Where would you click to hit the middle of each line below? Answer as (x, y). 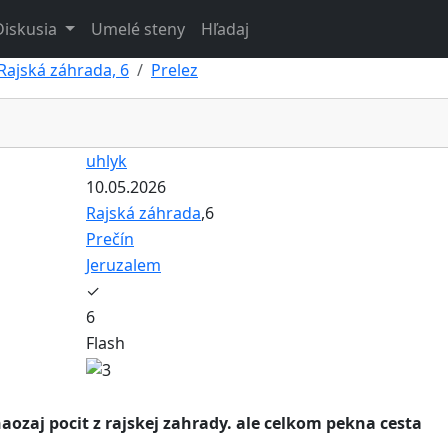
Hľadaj (224, 28)
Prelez (174, 69)
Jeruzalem (123, 264)
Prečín (110, 238)
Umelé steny (137, 28)
